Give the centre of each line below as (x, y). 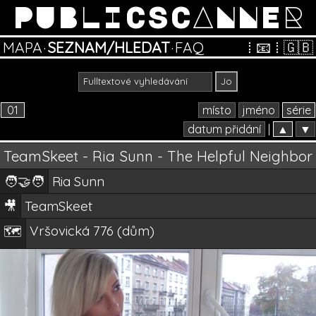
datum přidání (224, 129)
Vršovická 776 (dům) (92, 231)
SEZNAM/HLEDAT (109, 47)
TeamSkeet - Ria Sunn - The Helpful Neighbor (158, 156)
